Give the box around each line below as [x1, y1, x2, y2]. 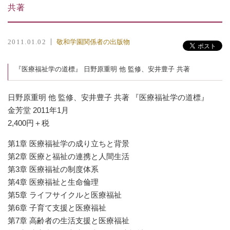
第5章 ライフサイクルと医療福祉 [8, 190, 122, 200]
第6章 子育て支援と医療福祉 [8, 203, 106, 213]
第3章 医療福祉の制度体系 [8, 165, 99, 174]
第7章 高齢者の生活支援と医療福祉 [8, 216, 129, 225]
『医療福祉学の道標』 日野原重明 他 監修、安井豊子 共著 [15, 65, 190, 73]
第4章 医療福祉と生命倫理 [8, 178, 99, 187]
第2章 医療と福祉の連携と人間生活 [8, 152, 129, 161]
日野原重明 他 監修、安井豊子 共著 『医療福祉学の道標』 [8, 93, 208, 102]
